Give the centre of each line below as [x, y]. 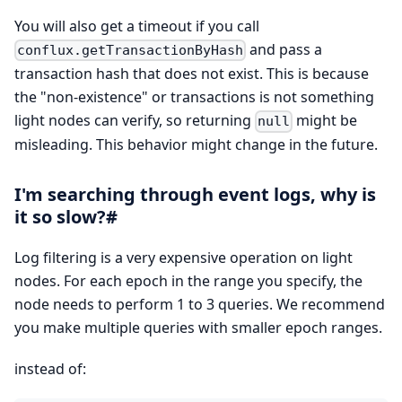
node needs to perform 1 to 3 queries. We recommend [200, 305]
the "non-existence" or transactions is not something [194, 97]
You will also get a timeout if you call [137, 26]
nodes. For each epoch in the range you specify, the [188, 281]
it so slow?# [66, 217]
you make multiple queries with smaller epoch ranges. [198, 328]
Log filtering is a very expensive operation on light [184, 258]
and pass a [284, 49]
